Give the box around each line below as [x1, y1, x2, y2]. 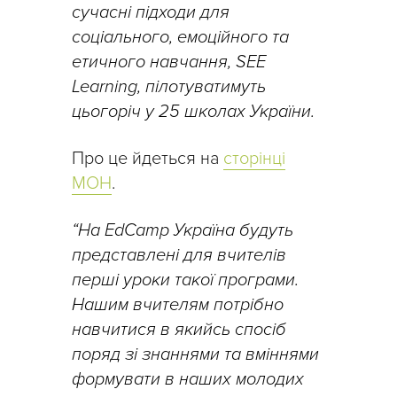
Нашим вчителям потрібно [72, 294, 284, 316]
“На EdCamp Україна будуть [72, 220, 293, 242]
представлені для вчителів [72, 245, 286, 267]
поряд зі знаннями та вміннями [72, 344, 319, 366]
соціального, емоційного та [72, 27, 289, 49]
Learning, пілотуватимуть [72, 76, 266, 98]
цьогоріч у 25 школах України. [72, 101, 319, 123]
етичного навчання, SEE [72, 51, 266, 74]
